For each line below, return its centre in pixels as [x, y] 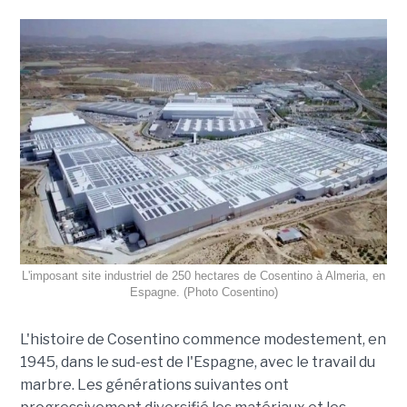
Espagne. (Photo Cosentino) [203, 292]
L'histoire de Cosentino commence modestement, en [203, 339]
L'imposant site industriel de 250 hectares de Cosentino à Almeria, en [203, 275]
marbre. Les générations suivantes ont [154, 384]
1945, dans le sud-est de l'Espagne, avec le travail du [197, 362]
